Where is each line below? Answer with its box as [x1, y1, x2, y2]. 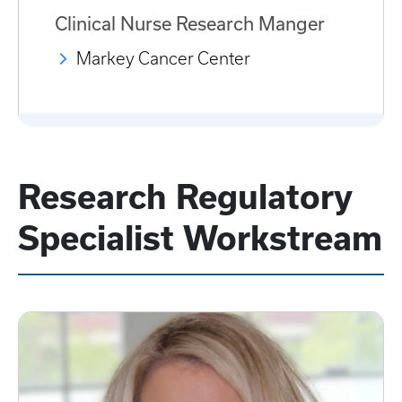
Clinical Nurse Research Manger [55, 13, 325, 35]
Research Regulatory [18, 179, 352, 216]
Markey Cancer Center [76, 49, 250, 69]
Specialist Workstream [18, 220, 382, 258]
